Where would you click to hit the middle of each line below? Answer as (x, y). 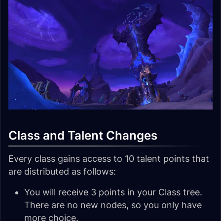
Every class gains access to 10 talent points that (109, 159)
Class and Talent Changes (83, 136)
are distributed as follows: (62, 172)
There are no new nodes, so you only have (113, 205)
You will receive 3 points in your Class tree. (113, 192)
